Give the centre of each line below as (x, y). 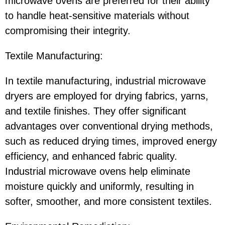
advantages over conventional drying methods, (109, 126)
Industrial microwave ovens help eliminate (98, 171)
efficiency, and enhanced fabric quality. (91, 156)
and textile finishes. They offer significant (96, 111)
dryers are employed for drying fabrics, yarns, (107, 96)
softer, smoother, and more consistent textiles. (108, 201)
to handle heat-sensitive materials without (97, 15)
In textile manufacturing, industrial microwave (105, 81)
